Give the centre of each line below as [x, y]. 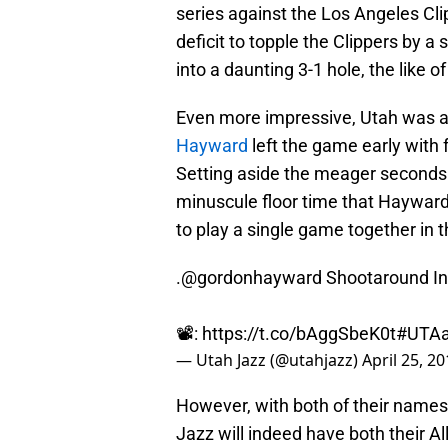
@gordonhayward [251, 278]
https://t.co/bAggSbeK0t [299, 334]
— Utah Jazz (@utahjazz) [269, 360]
